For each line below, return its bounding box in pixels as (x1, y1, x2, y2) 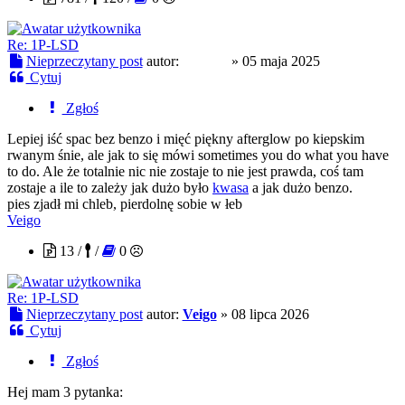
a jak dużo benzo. (249, 179, 353, 195)
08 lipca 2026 (231, 306, 309, 322)
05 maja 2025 (241, 52, 320, 69)
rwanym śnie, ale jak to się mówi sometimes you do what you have (7, 146, 389, 163)
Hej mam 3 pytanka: (7, 383, 123, 400)
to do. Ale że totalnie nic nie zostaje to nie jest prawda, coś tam (7, 163, 363, 179)
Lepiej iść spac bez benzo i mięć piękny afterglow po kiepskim (7, 130, 364, 146)
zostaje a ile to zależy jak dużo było (7, 179, 212, 195)
